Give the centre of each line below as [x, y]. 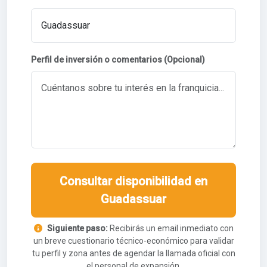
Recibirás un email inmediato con [170, 228]
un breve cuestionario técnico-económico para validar [133, 241]
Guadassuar [133, 199]
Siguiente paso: [77, 228]
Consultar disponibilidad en [133, 181]
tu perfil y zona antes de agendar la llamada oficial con [133, 253]
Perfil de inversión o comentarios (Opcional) [118, 60]
